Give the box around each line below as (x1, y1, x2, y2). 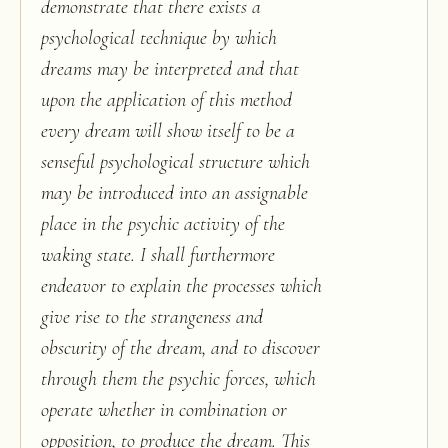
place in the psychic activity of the (41, 212, 285, 237)
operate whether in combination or (41, 398, 287, 423)
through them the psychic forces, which (41, 367, 316, 392)
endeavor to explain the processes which (41, 274, 322, 299)
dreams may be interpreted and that (41, 57, 299, 82)
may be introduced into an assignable (41, 181, 308, 206)
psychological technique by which (41, 26, 277, 51)
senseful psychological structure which (41, 150, 310, 175)
